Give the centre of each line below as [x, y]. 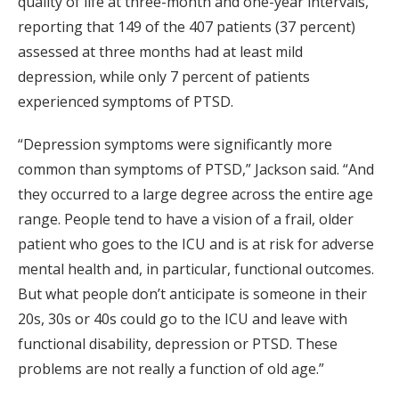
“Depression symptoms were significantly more [175, 144]
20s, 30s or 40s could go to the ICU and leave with [183, 318]
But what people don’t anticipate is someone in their [192, 293]
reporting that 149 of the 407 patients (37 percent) [187, 26]
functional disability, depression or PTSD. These [178, 343]
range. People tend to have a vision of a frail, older [186, 219]
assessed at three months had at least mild [160, 51]
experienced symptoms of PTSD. [126, 101]
